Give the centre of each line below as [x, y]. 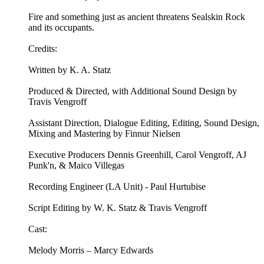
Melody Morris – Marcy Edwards [91, 250]
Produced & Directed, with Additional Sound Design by [133, 91]
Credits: [43, 49]
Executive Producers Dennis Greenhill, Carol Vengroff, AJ [137, 155]
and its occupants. [61, 28]
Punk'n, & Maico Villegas [76, 166]
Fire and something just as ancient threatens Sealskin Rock [137, 17]
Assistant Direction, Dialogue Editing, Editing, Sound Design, [144, 123]
